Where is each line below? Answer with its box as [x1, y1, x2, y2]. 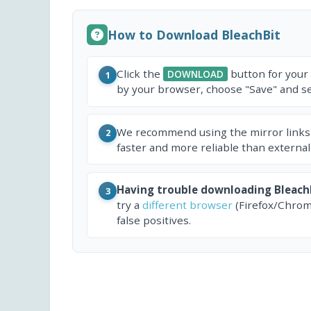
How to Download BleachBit [108, 26, 280, 43]
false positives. [117, 213, 191, 228]
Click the [117, 67, 163, 81]
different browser [142, 198, 233, 212]
